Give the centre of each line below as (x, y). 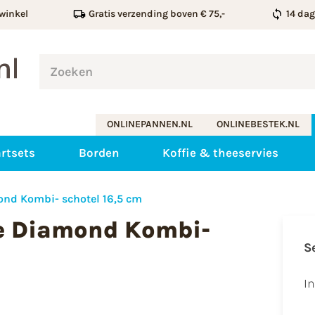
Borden (99, 153)
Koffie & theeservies (221, 153)
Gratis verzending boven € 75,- (157, 14)
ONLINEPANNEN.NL (150, 124)
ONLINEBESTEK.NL (258, 124)
